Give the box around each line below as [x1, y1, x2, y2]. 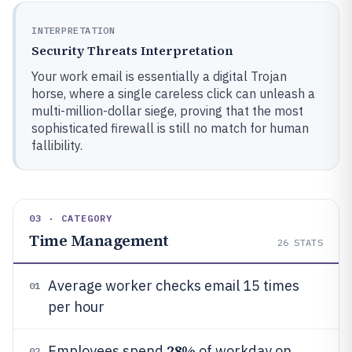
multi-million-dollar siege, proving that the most [31, 103, 303, 119]
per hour [48, 298, 104, 316]
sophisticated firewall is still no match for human [31, 120, 309, 136]
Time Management [29, 229, 169, 251]
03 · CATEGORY [29, 212, 113, 224]
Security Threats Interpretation [31, 42, 233, 59]
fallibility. [31, 137, 82, 153]
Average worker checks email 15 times [48, 277, 299, 295]
